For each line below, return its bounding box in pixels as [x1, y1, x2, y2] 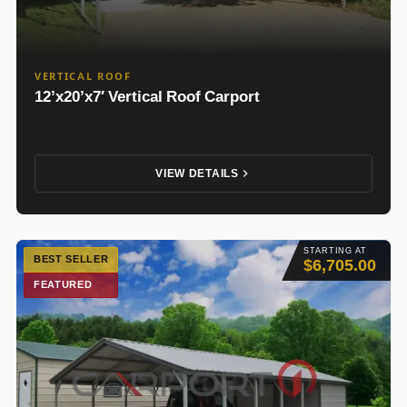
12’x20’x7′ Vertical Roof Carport [35, 87, 260, 106]
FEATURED [34, 279, 93, 292]
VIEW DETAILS [155, 167, 239, 181]
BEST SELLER [34, 253, 109, 266]
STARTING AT [303, 246, 367, 256]
